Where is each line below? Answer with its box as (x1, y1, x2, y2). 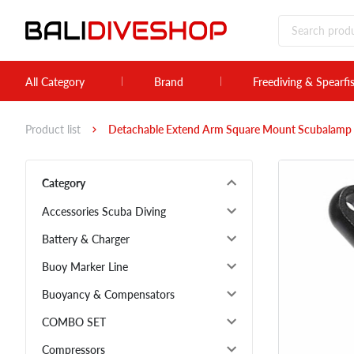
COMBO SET (42, 315, 106, 330)
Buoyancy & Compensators (42, 288, 175, 302)
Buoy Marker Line (42, 260, 128, 274)
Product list (25, 122, 81, 137)
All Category (25, 74, 85, 88)
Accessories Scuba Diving (42, 205, 166, 219)
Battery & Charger (42, 232, 130, 247)
